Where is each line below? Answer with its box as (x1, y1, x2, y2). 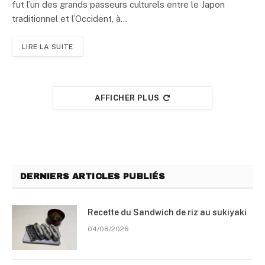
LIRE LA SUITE (22, 42, 73, 51)
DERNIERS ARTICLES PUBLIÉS (20, 172, 164, 181)
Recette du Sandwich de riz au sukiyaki (88, 207, 247, 217)
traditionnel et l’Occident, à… (12, 13, 127, 24)
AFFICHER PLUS (95, 93, 160, 102)
